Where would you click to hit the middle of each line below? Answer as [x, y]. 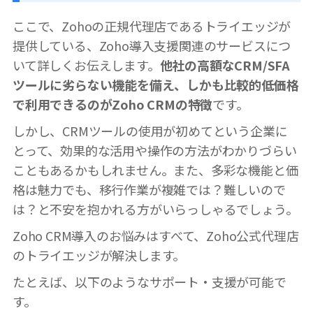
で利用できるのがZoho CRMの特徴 [113, 104]
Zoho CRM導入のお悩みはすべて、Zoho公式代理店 [156, 235]
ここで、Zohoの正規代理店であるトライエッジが [152, 26]
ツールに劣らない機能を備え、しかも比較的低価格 [156, 84]
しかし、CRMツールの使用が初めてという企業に [150, 130]
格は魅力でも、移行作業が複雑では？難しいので [149, 189]
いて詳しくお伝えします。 [86, 65]
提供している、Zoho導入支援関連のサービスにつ [152, 45]
